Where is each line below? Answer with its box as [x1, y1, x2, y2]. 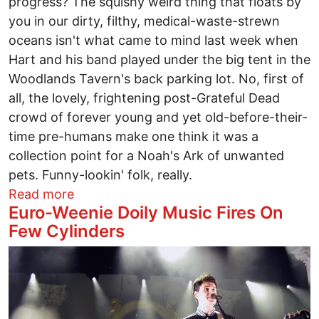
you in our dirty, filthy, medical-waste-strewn [9, 14, 280, 29]
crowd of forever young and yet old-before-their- [9, 110, 308, 125]
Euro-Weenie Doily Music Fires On [9, 202, 283, 224]
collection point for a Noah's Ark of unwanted [9, 148, 284, 164]
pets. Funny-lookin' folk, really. [9, 167, 192, 183]
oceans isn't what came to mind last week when [9, 33, 298, 48]
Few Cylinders [9, 221, 125, 242]
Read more [9, 187, 74, 202]
